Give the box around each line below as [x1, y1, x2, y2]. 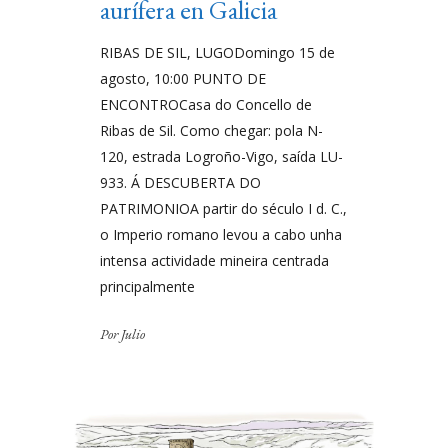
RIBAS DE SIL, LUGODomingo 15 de [100, 43, 335, 63]
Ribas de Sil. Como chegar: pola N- [100, 121, 323, 141]
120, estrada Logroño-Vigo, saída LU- [100, 147, 343, 167]
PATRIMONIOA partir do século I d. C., [100, 199, 347, 219]
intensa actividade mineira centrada [100, 251, 329, 271]
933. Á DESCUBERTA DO [100, 173, 261, 193]
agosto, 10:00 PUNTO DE [100, 69, 266, 89]
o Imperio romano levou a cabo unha [100, 225, 342, 245]
